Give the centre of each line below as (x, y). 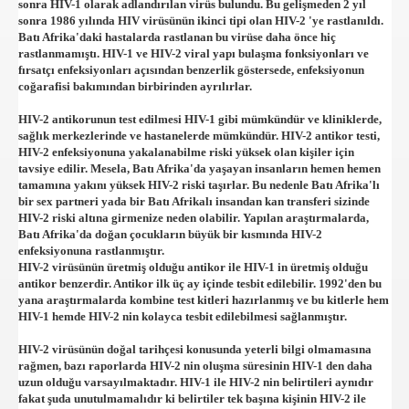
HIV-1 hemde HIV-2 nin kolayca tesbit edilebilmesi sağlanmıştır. (182, 316)
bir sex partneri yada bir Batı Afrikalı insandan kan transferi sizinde (194, 201)
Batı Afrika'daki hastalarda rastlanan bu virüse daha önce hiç (177, 37)
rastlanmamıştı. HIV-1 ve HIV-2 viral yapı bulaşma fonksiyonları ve (193, 53)
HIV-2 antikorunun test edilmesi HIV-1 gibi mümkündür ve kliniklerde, (199, 119)
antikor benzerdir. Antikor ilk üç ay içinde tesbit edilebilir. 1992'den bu (199, 283)
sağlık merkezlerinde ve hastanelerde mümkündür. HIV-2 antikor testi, (199, 136)
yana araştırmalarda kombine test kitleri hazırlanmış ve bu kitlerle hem (203, 300)
